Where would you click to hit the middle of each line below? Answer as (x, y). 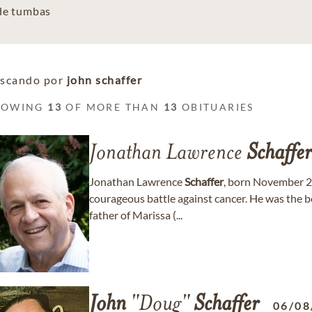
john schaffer (104, 80)
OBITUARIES (216, 107)
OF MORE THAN (113, 107)
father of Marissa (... (136, 215)
